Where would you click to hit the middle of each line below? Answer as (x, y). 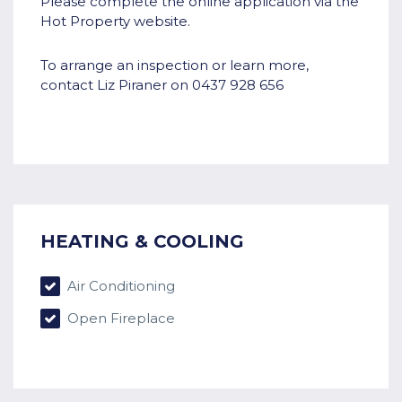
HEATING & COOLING (142, 242)
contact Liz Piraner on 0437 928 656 (162, 85)
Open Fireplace (119, 319)
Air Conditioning (119, 286)
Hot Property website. (115, 22)
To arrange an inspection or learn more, (175, 66)
